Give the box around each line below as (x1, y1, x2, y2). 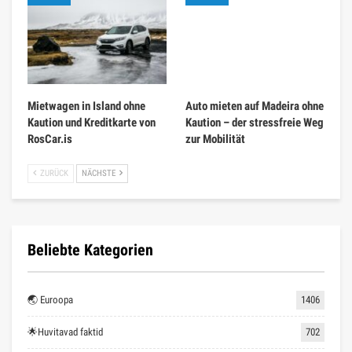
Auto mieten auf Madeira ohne (185, 98, 324, 113)
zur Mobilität (185, 131, 245, 146)
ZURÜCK (38, 167, 68, 178)
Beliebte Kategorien (27, 240, 153, 259)
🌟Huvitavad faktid (27, 325, 103, 338)
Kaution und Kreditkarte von (27, 115, 156, 130)
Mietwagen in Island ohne (27, 98, 145, 113)
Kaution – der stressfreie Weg (185, 115, 324, 130)
